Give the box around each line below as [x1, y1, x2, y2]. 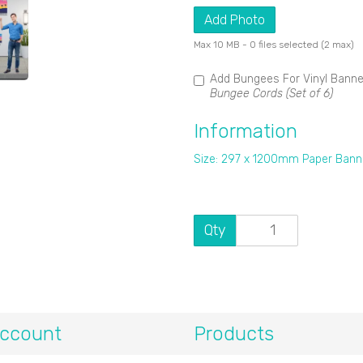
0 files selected [250, 38, 318, 50]
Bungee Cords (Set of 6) [210, 86, 333, 100]
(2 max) [318, 38, 354, 50]
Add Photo [204, 11, 265, 28]
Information [194, 119, 297, 143]
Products [194, 322, 274, 345]
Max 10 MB [194, 38, 242, 50]
